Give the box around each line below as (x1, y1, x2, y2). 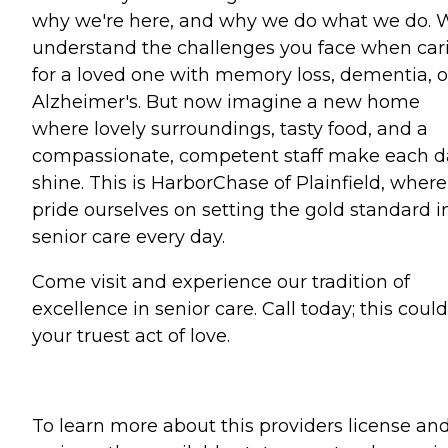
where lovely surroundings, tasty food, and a (32, 117, 428, 140)
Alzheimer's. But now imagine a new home (32, 90, 420, 113)
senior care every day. (32, 225, 225, 248)
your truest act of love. (32, 324, 230, 347)
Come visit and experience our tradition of (32, 270, 410, 293)
